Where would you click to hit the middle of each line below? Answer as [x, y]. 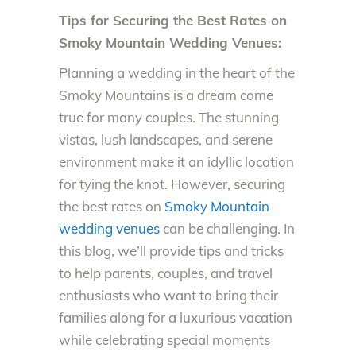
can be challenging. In [227, 228]
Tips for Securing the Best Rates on [173, 20]
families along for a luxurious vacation [176, 317]
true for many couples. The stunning [169, 117]
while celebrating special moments [164, 339]
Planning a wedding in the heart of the [177, 72]
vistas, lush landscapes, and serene [166, 139]
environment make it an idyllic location [176, 161]
